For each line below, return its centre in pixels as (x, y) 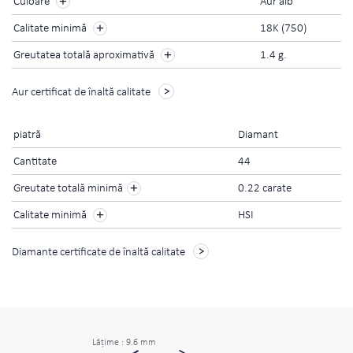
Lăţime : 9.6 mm (124, 343)
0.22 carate (265, 189)
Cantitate (36, 162)
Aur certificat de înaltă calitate (81, 93)
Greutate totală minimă (68, 189)
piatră (27, 136)
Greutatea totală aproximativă (85, 56)
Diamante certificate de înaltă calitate (98, 253)
